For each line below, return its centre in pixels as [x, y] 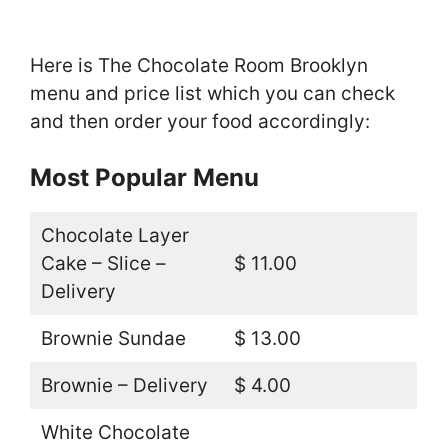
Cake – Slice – [103, 264]
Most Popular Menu [144, 178]
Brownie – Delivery [124, 386]
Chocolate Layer [114, 236]
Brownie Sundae [113, 339]
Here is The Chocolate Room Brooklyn [199, 65]
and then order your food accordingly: [200, 121]
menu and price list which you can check [212, 93]
